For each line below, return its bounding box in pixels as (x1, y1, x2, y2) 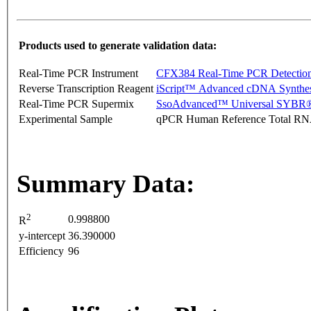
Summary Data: (17, 169, 194, 199)
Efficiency (19, 245, 64, 258)
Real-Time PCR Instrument (19, 67, 138, 80)
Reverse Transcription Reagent (19, 83, 153, 95)
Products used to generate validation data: (19, 40, 217, 52)
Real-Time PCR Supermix (19, 98, 134, 110)
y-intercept (19, 230, 65, 242)
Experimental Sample (19, 113, 112, 126)
